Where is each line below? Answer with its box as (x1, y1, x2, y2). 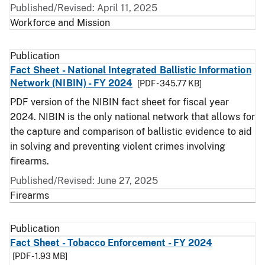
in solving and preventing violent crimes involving (10, 141, 225, 152)
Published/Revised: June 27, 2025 (10, 175, 158, 186)
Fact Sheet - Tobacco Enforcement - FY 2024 (10, 237, 213, 248)
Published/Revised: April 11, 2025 (10, 2, 157, 14)
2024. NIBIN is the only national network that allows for (10, 111, 255, 122)
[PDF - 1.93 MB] (12, 251, 67, 261)
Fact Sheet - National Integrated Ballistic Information (10, 64, 251, 76)
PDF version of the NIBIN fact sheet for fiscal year (10, 96, 229, 108)
